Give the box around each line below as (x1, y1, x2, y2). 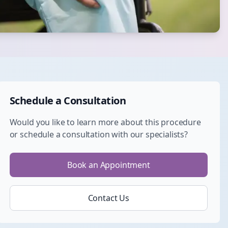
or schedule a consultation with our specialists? (9, 129, 188, 140)
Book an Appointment (67, 159, 150, 170)
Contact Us (88, 192, 130, 204)
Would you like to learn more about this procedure (9, 117, 201, 128)
